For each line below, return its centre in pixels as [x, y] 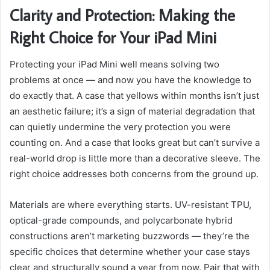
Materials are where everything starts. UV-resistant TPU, [130, 204]
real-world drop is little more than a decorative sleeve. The [135, 158]
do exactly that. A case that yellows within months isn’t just [134, 95]
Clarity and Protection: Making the [122, 15]
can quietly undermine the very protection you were [120, 127]
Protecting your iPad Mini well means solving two [115, 64]
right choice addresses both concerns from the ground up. [134, 174]
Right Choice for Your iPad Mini [113, 37]
